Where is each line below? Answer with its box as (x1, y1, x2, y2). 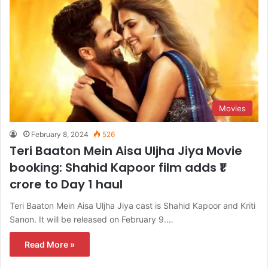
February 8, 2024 (31, 129, 89, 139)
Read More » (25, 239, 75, 249)
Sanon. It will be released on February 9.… (10, 214, 173, 224)
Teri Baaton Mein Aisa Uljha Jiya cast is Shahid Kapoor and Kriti (10, 200, 255, 211)
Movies (219, 103, 246, 113)
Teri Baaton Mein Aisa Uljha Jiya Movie (10, 142, 242, 159)
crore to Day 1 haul (10, 175, 123, 193)
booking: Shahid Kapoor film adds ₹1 (10, 159, 224, 176)
